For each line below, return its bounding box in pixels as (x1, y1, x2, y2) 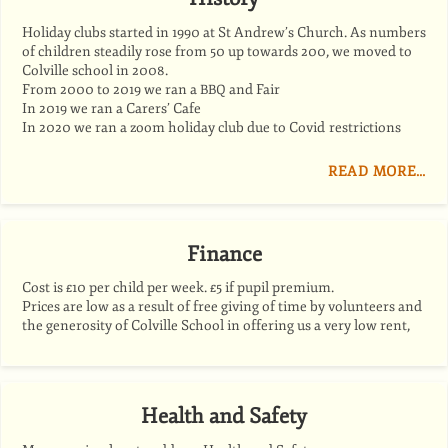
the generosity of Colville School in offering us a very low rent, (22, 317, 410, 335)
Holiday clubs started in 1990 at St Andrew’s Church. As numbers (22, 23, 426, 41)
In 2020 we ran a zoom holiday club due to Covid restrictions (22, 118, 401, 136)
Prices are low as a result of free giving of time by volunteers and (22, 298, 422, 316)
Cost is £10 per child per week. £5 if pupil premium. (22, 279, 334, 297)
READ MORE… (328, 162, 426, 180)
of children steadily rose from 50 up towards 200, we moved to (22, 42, 412, 60)
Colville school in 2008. (22, 61, 168, 79)
